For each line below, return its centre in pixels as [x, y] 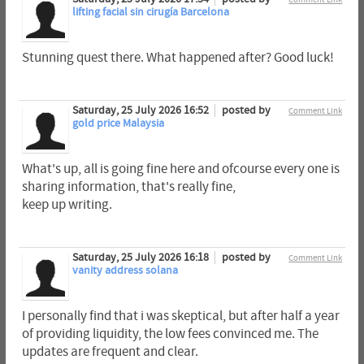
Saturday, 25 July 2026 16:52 [141, 111]
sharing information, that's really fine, [128, 187]
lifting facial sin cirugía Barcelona [150, 12]
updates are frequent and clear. [110, 352]
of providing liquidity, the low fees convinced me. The [170, 334]
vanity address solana [125, 271]
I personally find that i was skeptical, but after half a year [180, 316]
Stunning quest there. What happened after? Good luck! [178, 57]
